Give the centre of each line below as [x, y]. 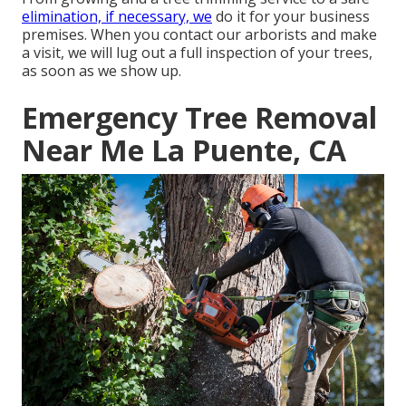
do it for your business [291, 17]
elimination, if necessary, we [117, 17]
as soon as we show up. [101, 71]
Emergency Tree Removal [199, 118]
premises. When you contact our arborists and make [199, 35]
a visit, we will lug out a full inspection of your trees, [197, 53]
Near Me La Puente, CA [184, 150]
